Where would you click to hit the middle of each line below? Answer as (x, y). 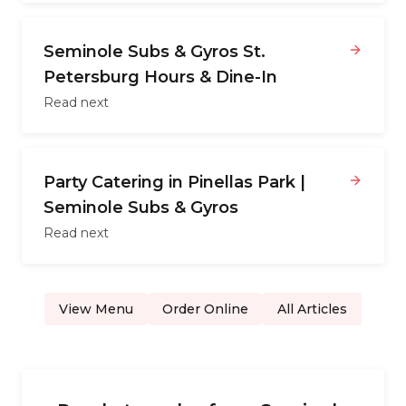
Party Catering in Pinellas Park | (174, 182)
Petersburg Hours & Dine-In (160, 77)
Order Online (205, 309)
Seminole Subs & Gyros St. (155, 52)
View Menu (96, 309)
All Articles (312, 309)
